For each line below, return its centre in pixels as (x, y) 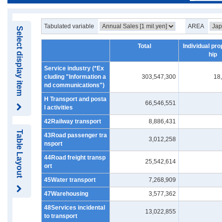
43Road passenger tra (76, 135)
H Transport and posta (75, 99)
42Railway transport (73, 121)
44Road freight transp (75, 158)
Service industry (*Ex (74, 68)
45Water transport (70, 180)
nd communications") (74, 85)
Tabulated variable (70, 26)
